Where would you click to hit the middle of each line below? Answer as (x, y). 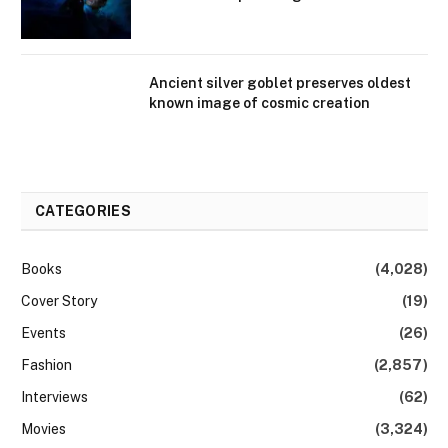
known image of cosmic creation (259, 103)
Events (43, 333)
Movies (43, 429)
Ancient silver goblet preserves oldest (280, 83)
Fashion (46, 365)
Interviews (54, 397)
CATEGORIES (83, 211)
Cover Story (59, 301)
